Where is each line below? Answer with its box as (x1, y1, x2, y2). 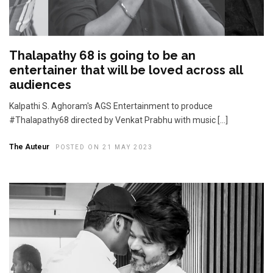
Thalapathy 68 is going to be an (9, 48, 196, 63)
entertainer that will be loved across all (9, 62, 243, 77)
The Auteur (9, 142, 49, 151)
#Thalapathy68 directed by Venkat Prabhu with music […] (9, 115, 228, 125)
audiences (9, 77, 71, 92)
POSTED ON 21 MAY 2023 (55, 143, 153, 151)
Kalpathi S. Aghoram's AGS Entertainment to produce (9, 101, 213, 111)
